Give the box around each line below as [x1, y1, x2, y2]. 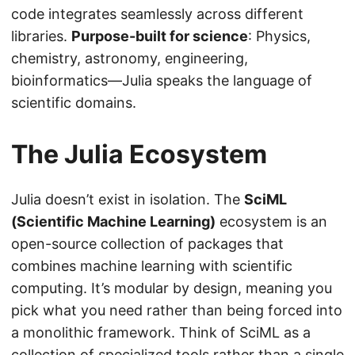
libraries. [11, 28, 71, 45]
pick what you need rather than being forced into [11, 302, 342, 319]
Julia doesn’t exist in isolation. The [11, 191, 244, 208]
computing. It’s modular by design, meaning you [11, 280, 332, 297]
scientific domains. [11, 94, 136, 112]
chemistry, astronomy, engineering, [11, 50, 248, 67]
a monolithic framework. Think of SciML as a [11, 324, 311, 342]
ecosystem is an [216, 213, 327, 231]
